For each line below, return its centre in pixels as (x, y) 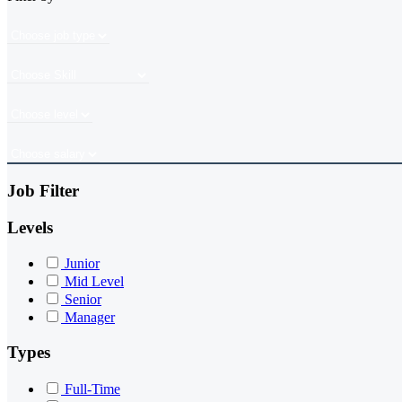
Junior (82, 264)
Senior (83, 300)
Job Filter (43, 191)
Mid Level (94, 282)
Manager (90, 318)
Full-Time (92, 389)
